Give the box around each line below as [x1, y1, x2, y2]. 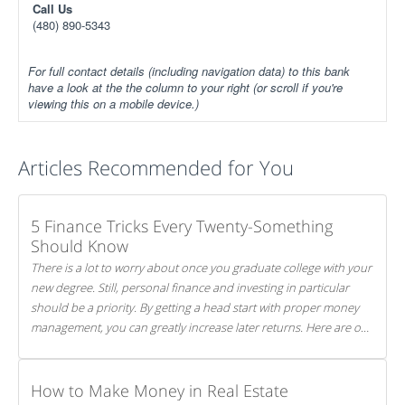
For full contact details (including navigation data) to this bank [28, 62, 350, 80]
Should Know [31, 235, 128, 257]
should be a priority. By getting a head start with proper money [31, 299, 139, 316]
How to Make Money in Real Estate [31, 380, 288, 401]
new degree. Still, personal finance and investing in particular [31, 279, 349, 296]
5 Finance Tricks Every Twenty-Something [31, 215, 333, 237]
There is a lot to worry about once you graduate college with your [31, 259, 372, 276]
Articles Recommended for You [18, 154, 294, 181]
